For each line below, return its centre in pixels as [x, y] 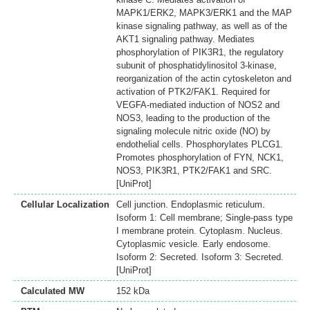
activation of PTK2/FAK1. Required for [193, 91]
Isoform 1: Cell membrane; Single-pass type [204, 217]
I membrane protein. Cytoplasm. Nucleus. [200, 230]
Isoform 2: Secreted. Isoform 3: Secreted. [200, 257]
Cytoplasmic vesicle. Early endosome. [193, 244]
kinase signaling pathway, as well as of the [202, 26]
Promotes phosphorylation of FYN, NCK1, [200, 157]
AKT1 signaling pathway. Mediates [185, 39]
